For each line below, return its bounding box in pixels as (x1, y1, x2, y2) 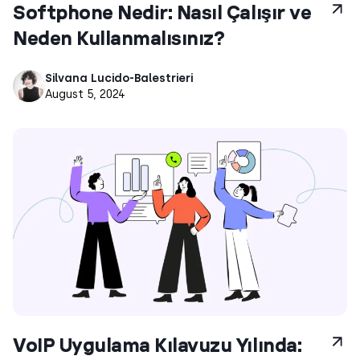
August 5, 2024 (45, 87, 125, 100)
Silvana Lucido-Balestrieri (45, 71, 193, 84)
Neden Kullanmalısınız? (13, 26, 225, 49)
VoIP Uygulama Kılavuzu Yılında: (13, 333, 302, 357)
